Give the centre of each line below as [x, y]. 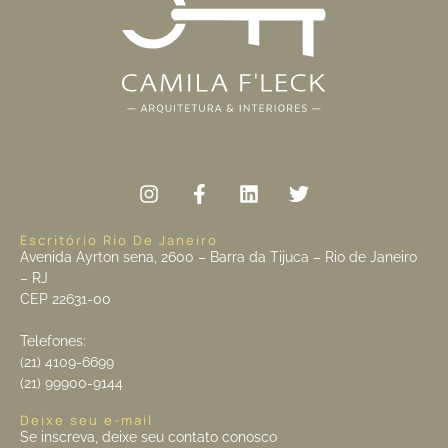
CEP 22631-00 [65, 299]
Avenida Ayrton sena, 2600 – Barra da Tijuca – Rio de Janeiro [218, 257]
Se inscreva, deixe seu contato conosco [148, 437]
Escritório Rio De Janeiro [119, 240]
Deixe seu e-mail [86, 420]
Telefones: [53, 341]
